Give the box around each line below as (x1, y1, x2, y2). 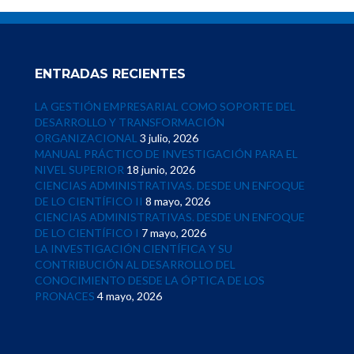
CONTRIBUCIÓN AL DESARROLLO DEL (35, 258, 235, 271)
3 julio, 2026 (140, 131, 198, 145)
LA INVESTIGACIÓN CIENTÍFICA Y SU (35, 242, 232, 255)
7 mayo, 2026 (141, 226, 206, 239)
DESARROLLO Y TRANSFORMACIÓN (35, 115, 224, 129)
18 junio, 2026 (126, 163, 195, 176)
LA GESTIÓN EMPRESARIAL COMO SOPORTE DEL (35, 100, 296, 113)
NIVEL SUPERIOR (35, 163, 124, 176)
